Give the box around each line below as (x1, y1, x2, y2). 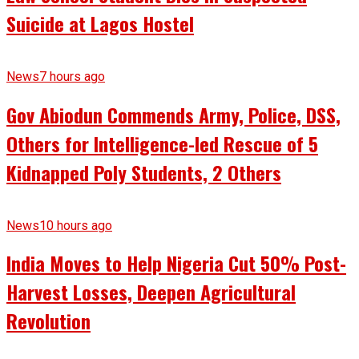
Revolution (6, 306, 91, 336)
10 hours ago (39, 217, 112, 233)
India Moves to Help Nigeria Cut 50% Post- (6, 248, 346, 278)
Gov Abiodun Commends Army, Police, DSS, (6, 99, 341, 129)
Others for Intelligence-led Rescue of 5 (6, 128, 318, 158)
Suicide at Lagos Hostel (6, 8, 194, 38)
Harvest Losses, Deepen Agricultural (6, 277, 296, 307)
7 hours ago (39, 68, 105, 84)
